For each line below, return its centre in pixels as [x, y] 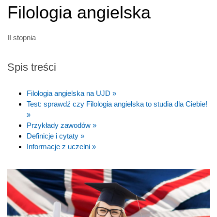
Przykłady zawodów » [62, 125]
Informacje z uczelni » [61, 146]
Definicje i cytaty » [55, 136]
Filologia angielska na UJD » [71, 93]
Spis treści [32, 67]
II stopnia [22, 37]
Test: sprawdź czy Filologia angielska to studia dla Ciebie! [117, 104]
